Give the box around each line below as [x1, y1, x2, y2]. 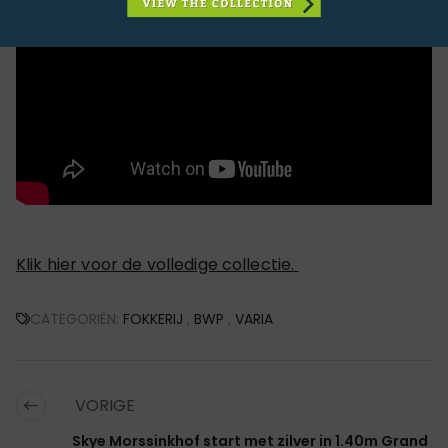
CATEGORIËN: [30, 308, 123, 329]
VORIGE [71, 393, 135, 417]
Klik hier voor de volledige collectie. [16, 252, 299, 276]
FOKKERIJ [123, 308, 183, 329]
